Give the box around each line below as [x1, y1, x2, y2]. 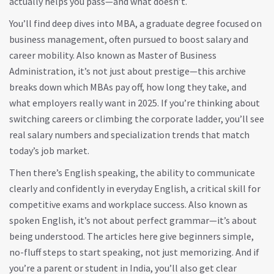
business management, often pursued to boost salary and [9, 33, 248, 45]
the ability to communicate [140, 166, 255, 179]
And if [234, 246, 259, 258]
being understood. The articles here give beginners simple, [9, 230, 254, 242]
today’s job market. [9, 144, 89, 157]
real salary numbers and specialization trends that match [9, 128, 250, 141]
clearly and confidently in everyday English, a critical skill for [9, 182, 261, 194]
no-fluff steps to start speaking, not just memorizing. [9, 246, 234, 258]
